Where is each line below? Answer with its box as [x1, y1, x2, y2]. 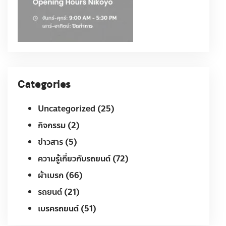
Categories [18, 78, 71, 92]
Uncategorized [28, 106, 85, 119]
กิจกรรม [28, 126, 55, 139]
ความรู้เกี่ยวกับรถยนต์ [28, 166, 100, 179]
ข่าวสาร [28, 146, 53, 159]
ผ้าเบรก [28, 187, 53, 199]
